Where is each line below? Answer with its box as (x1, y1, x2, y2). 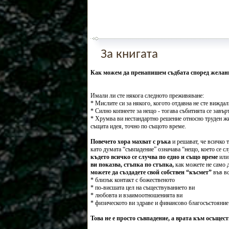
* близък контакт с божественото (90, 176, 175, 184)
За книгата (101, 48, 158, 61)
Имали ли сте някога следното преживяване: (90, 92, 204, 99)
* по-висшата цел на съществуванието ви (90, 184, 195, 191)
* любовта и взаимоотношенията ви (90, 192, 182, 199)
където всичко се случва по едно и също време (90, 153, 218, 161)
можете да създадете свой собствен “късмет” (90, 169, 212, 176)
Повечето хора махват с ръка (90, 138, 171, 145)
